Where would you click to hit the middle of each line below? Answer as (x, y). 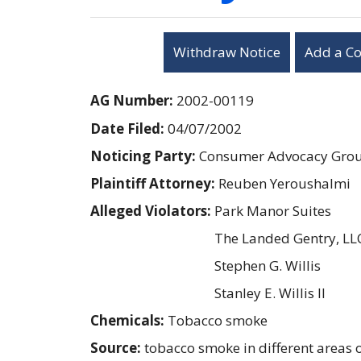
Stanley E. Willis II (270, 293)
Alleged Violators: (152, 210)
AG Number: (133, 100)
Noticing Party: (145, 156)
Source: (117, 347)
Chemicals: (129, 320)
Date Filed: (129, 128)
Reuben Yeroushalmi (284, 183)
